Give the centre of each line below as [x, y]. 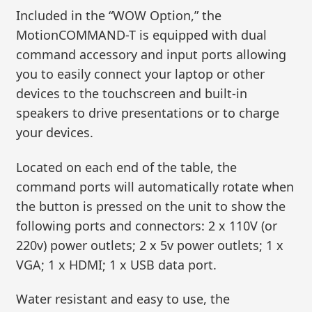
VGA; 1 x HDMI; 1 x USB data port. [117, 264]
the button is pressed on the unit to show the [151, 206]
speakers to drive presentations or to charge [148, 113]
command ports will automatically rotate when [155, 186]
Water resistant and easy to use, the [123, 299]
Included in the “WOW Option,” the [119, 16]
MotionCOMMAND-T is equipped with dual [142, 35]
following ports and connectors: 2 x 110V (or [147, 225]
